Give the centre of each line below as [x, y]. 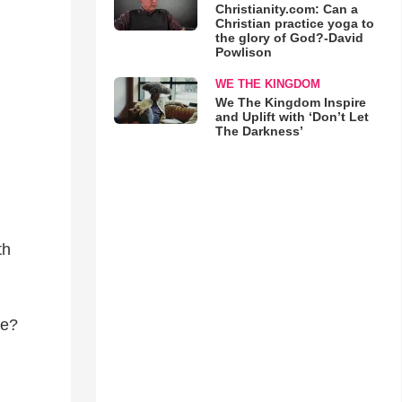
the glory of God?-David [289, 38]
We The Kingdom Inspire [290, 102]
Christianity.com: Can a [286, 9]
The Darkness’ [259, 131]
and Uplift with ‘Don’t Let [292, 117]
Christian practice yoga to [294, 23]
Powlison [243, 52]
